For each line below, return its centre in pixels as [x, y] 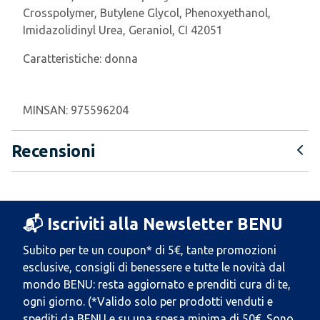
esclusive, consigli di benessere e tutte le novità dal [154, 267]
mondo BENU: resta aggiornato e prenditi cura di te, [157, 284]
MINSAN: [47, 110]
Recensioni [53, 151]
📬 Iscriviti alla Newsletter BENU [153, 224]
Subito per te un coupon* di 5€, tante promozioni [150, 250]
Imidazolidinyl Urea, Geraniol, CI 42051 [123, 30]
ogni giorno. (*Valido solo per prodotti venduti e [148, 301]
